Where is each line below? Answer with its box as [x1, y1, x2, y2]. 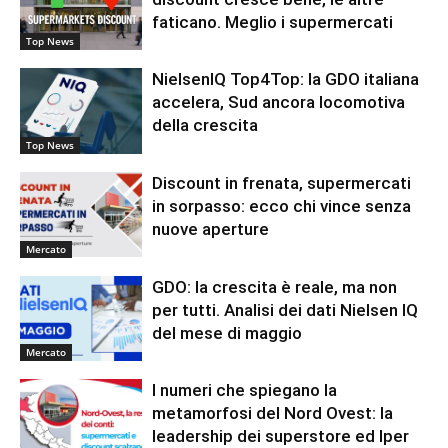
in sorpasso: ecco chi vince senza [152, 196, 412, 217]
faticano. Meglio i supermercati [152, 11, 394, 32]
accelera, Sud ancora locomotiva [152, 92, 406, 113]
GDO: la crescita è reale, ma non [152, 276, 398, 297]
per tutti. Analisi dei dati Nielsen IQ [152, 299, 419, 320]
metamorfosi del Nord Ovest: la [152, 403, 394, 424]
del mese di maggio [152, 322, 303, 343]
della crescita [152, 115, 259, 136]
